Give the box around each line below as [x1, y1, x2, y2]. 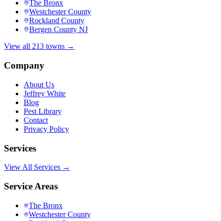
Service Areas [4, 181, 58, 191]
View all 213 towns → [4, 42, 74, 51]
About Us [24, 80, 54, 89]
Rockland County [29, 16, 84, 25]
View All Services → [4, 163, 70, 172]
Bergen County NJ [29, 25, 88, 34]
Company [4, 60, 44, 71]
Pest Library [24, 107, 62, 115]
